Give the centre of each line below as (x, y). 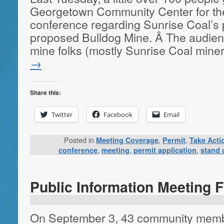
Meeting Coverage (127, 140)
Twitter (62, 114)
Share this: (45, 92)
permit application (165, 150)
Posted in (79, 140)
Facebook (118, 114)
